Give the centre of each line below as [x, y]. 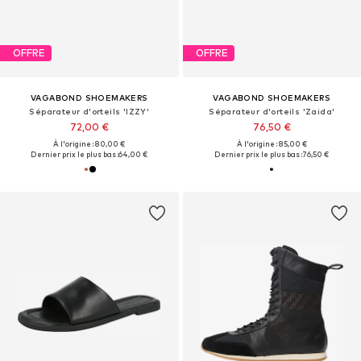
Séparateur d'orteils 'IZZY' [89, 111]
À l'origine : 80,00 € [89, 143]
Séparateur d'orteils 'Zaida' [272, 111]
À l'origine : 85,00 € [272, 143]
